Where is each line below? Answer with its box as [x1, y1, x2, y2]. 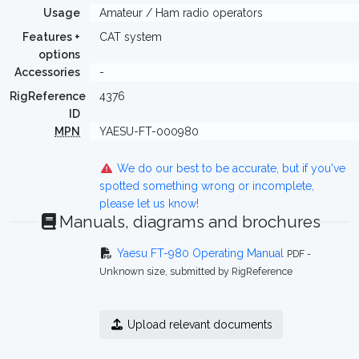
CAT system [99, 30, 162, 43]
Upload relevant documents [123, 318, 272, 331]
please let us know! [99, 197, 199, 210]
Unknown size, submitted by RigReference [99, 265, 292, 277]
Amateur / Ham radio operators [99, 6, 263, 19]
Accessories [14, 66, 80, 79]
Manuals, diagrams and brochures [58, 212, 321, 232]
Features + [22, 30, 80, 43]
